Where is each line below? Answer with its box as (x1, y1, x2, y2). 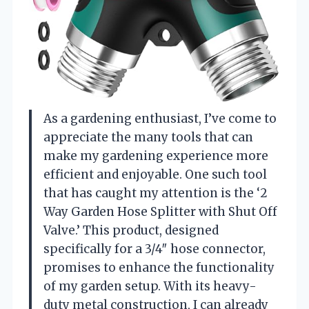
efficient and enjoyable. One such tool (43, 166, 267, 182)
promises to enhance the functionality (43, 259, 275, 275)
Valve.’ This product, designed (43, 222, 219, 238)
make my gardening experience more (43, 148, 268, 163)
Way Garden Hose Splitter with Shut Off (43, 203, 277, 219)
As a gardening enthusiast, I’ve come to (43, 110, 277, 126)
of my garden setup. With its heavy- (43, 278, 257, 294)
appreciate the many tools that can (43, 129, 253, 145)
